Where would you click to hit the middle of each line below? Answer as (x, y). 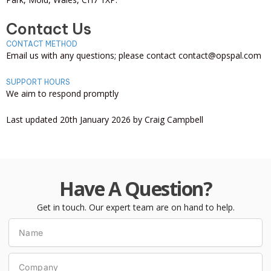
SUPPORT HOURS (38, 82)
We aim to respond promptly (62, 93)
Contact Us (49, 29)
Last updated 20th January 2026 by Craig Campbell (105, 119)
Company (27, 258)
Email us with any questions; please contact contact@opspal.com (134, 55)
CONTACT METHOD (42, 44)
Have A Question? (135, 188)
